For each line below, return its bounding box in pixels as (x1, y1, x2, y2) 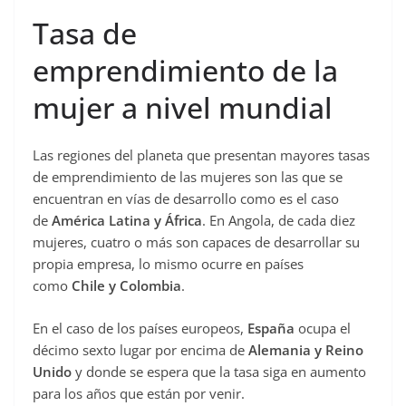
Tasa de (33, 14, 137, 53)
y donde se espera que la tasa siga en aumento (75, 362, 366, 381)
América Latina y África (52, 211, 202, 230)
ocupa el (298, 318, 351, 337)
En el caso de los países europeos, (33, 318, 247, 337)
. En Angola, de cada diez (202, 211, 355, 230)
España (247, 318, 298, 337)
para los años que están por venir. (33, 383, 245, 402)
